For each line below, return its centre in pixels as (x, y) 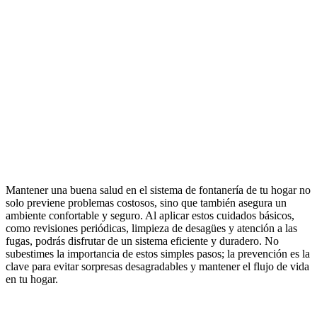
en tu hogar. (32, 279)
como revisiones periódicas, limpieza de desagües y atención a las (151, 228)
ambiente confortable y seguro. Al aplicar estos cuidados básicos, (150, 215)
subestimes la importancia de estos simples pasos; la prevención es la (158, 253)
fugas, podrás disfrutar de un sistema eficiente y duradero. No (142, 241)
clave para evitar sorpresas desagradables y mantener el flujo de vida (157, 266)
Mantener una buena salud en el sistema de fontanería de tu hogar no (158, 190)
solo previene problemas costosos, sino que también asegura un (146, 202)
